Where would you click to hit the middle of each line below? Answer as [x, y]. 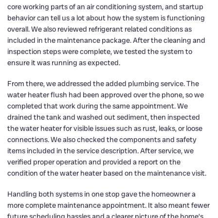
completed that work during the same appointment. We [98, 106]
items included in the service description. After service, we [100, 151]
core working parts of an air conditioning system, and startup [105, 7]
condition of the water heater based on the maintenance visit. [107, 173]
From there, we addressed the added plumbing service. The [103, 83]
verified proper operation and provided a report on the [94, 162]
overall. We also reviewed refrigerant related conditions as [100, 29]
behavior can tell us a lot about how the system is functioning [106, 18]
